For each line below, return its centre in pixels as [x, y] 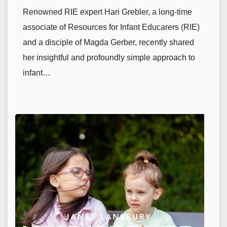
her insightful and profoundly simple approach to [109, 58]
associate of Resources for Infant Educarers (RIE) [111, 27]
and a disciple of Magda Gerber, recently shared [108, 43]
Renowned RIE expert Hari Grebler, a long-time [107, 12]
